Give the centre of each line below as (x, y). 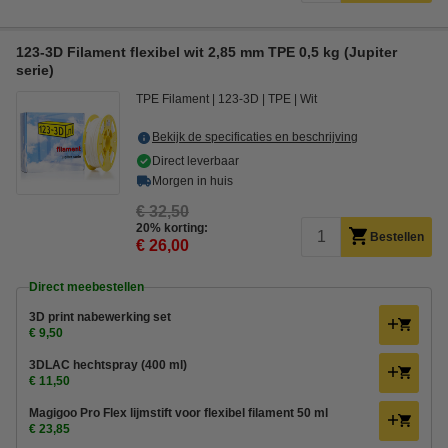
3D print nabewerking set (100, 317)
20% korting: (172, 228)
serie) (35, 70)
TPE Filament (172, 99)
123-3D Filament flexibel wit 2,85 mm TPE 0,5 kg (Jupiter (206, 52)
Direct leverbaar (195, 161)
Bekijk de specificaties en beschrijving (255, 137)
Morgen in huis (192, 181)
